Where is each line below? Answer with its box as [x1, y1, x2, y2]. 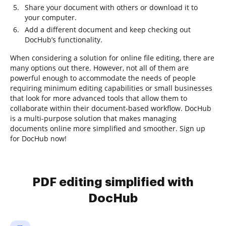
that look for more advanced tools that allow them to [10, 93, 187, 103]
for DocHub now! [10, 134, 67, 143]
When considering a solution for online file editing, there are [10, 53, 214, 63]
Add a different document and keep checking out [25, 25, 191, 34]
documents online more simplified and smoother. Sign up [10, 124, 205, 133]
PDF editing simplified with [32, 176, 194, 188]
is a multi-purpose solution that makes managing [10, 114, 177, 123]
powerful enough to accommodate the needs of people [10, 73, 196, 83]
